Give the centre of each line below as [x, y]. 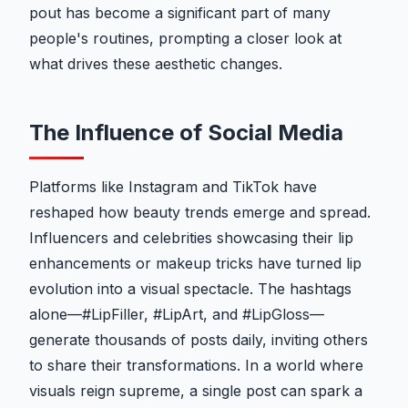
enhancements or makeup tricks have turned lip [195, 264]
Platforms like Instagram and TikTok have [173, 187]
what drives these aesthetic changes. [156, 64]
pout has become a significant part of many [180, 13]
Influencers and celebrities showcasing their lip [191, 238]
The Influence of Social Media [186, 133]
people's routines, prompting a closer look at [185, 39]
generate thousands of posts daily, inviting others [199, 340]
